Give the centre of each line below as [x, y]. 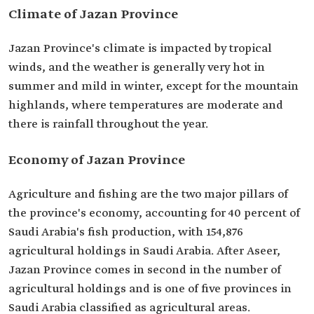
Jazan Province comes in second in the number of [145, 271]
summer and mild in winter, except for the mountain [153, 87]
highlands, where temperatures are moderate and [146, 106]
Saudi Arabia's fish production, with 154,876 [126, 233]
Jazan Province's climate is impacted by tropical [140, 49]
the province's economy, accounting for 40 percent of [154, 214]
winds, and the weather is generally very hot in [137, 68]
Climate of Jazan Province [93, 15]
